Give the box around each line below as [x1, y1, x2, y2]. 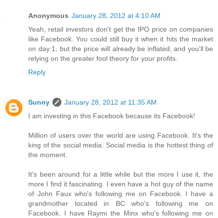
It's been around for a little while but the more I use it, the [28, 170, 213, 179]
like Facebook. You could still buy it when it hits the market [28, 35, 213, 43]
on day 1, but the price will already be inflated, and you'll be [28, 45, 213, 53]
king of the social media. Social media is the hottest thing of [28, 141, 213, 149]
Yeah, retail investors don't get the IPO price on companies [28, 25, 213, 34]
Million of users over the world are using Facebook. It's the [28, 131, 213, 140]
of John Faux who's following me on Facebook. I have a [28, 190, 213, 198]
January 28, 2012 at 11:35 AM [64, 98, 157, 107]
